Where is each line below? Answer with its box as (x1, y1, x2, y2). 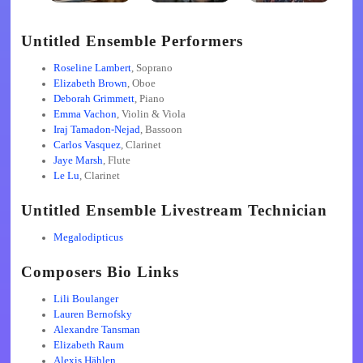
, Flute (102, 155, 130, 167)
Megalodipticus (53, 231, 123, 243)
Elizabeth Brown (53, 78, 127, 90)
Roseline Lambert (53, 62, 131, 75)
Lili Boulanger (53, 293, 118, 305)
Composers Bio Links (20, 263, 179, 281)
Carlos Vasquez (53, 139, 121, 152)
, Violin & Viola (116, 109, 186, 121)
